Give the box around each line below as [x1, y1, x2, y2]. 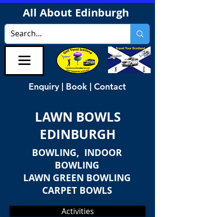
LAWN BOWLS [34, 108, 121, 125]
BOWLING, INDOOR [32, 146, 122, 159]
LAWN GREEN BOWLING [23, 171, 131, 184]
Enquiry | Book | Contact [29, 80, 126, 92]
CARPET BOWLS [42, 184, 112, 197]
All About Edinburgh [22, 5, 132, 20]
